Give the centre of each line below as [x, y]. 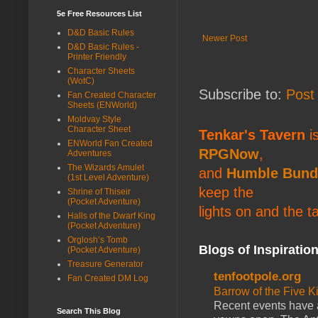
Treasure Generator [105, 264]
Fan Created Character [112, 95]
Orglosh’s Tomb [98, 240]
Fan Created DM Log [108, 278]
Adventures [89, 153]
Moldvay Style [94, 119]
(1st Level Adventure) [108, 177]
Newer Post [225, 38]
